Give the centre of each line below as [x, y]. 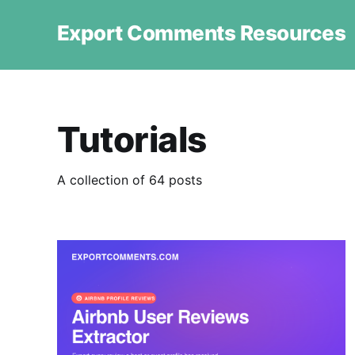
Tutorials [132, 139]
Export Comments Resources [201, 32]
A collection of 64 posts [130, 179]
